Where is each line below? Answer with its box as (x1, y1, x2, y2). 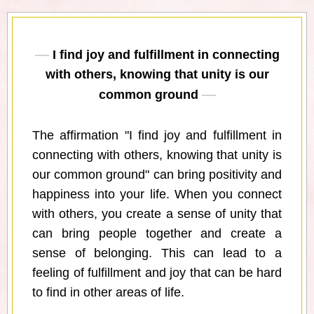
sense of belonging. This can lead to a (32, 246, 282, 261)
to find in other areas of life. (32, 285, 184, 300)
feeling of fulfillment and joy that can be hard (32, 266, 282, 280)
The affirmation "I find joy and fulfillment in (32, 128, 282, 143)
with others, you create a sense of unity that (32, 207, 282, 221)
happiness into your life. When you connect (32, 187, 282, 202)
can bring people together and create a (32, 226, 282, 241)
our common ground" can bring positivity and (32, 168, 282, 182)
